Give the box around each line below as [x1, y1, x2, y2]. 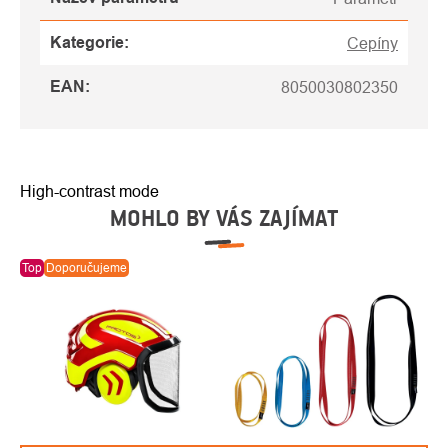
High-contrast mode [20, 182, 159, 201]
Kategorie [50, 33, 124, 53]
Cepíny [347, 34, 398, 53]
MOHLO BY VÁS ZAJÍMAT [110, 204, 338, 233]
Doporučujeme [46, 260, 127, 276]
